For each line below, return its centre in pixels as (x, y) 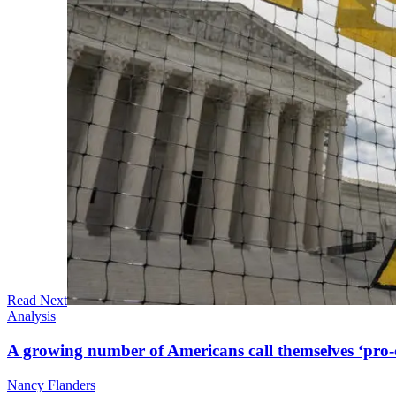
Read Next (37, 301)
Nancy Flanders (51, 385)
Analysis (31, 316)
